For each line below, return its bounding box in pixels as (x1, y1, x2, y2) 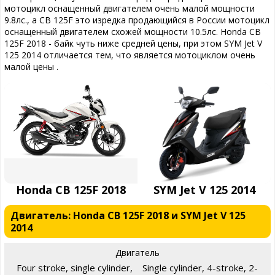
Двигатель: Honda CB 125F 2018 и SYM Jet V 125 (10, 208, 246, 222)
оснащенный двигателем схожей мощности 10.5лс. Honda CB (4, 26, 261, 37)
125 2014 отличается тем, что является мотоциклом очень (4, 49, 255, 61)
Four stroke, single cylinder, (17, 261, 133, 274)
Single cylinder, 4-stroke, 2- (142, 261, 258, 274)
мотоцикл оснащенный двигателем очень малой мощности (4, 2, 255, 14)
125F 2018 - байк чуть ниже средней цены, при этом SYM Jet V (4, 37, 262, 49)
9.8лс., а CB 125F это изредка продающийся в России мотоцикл (4, 14, 269, 26)
